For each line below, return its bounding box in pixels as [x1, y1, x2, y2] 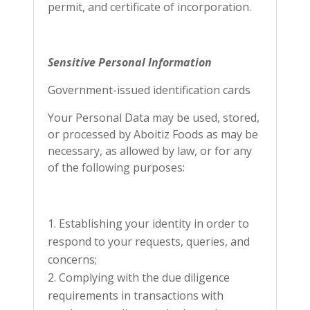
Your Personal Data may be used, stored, [48, 110, 259, 125]
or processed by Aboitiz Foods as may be [48, 127, 258, 142]
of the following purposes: [48, 160, 185, 175]
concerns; [48, 252, 97, 267]
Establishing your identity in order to [59, 216, 249, 231]
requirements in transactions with [48, 288, 224, 303]
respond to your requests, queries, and [48, 234, 250, 249]
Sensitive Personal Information [48, 55, 212, 70]
